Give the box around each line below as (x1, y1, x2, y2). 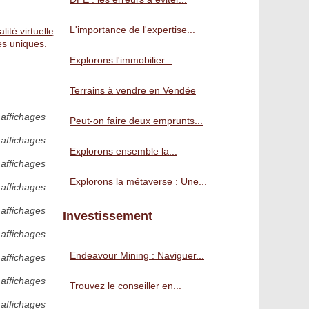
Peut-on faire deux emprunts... (70, 115, 203, 126)
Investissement (63, 209, 152, 223)
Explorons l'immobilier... (70, 54, 172, 66)
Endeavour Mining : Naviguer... (70, 250, 204, 261)
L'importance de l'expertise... (70, 24, 195, 35)
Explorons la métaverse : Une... (70, 176, 207, 187)
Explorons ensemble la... (70, 146, 177, 157)
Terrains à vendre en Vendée (70, 85, 196, 96)
